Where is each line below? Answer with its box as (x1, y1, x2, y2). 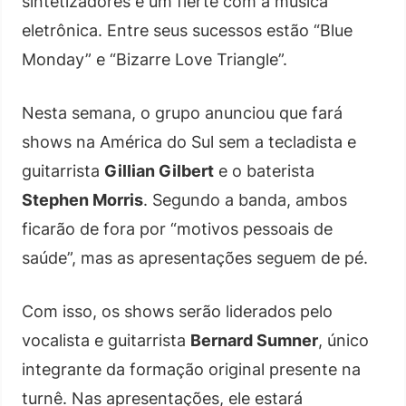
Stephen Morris (22, 189, 143, 209)
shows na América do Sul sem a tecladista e (22, 131, 356, 151)
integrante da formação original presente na (22, 359, 361, 379)
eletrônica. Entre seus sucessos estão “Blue (22, 20, 353, 40)
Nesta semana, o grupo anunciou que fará (22, 102, 343, 122)
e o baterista (214, 160, 314, 180)
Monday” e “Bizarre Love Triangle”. (22, 49, 287, 69)
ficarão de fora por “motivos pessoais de (22, 218, 333, 238)
